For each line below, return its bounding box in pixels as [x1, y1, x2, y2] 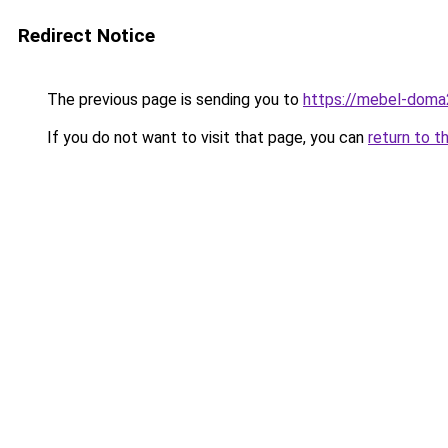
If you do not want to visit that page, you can [43, 128, 368, 147]
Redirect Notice [18, 24, 155, 47]
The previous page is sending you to [43, 90, 303, 109]
